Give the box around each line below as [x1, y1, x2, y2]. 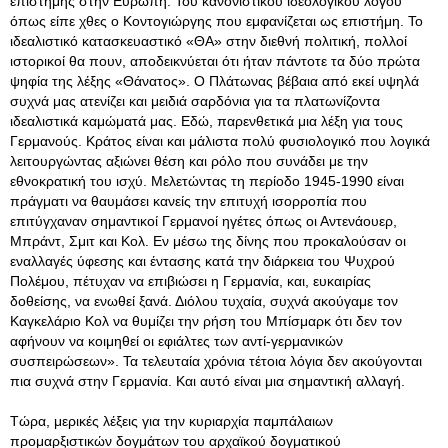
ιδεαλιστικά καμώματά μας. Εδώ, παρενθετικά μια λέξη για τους [10, 113, 403, 129]
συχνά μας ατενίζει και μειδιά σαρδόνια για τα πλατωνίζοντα [10, 93, 380, 109]
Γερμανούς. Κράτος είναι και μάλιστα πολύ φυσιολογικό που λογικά [10, 133, 430, 149]
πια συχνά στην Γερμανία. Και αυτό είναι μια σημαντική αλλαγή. [10, 373, 405, 389]
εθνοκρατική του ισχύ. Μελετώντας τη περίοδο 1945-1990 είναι [10, 173, 404, 189]
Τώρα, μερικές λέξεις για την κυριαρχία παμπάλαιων [10, 413, 333, 429]
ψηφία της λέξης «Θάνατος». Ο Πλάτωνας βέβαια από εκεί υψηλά [10, 73, 419, 89]
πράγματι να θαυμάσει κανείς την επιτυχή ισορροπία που [10, 193, 367, 209]
